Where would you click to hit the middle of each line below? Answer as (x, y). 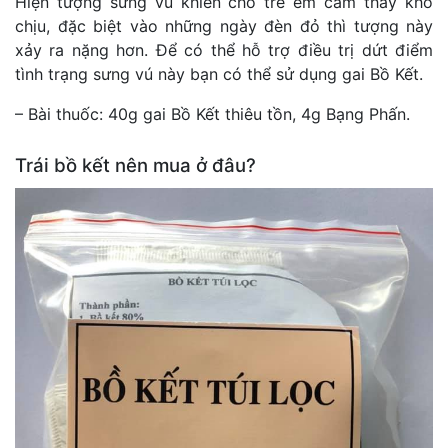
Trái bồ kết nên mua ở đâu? (135, 166)
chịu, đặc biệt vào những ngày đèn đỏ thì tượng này (224, 26)
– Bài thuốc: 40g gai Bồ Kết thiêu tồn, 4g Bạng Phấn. (212, 114)
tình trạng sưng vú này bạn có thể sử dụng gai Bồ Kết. (219, 74)
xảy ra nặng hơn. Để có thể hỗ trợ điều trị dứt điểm (224, 50)
